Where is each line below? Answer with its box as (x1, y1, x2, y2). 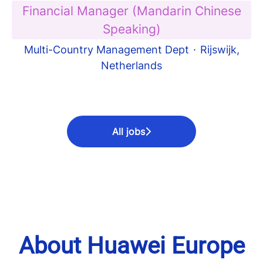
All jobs (112, 126, 145, 137)
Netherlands (101, 59, 162, 72)
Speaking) (102, 22, 161, 36)
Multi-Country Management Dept (23, 43, 189, 56)
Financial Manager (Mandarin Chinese (22, 4, 241, 18)
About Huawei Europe (18, 232, 245, 259)
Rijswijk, (200, 43, 240, 56)
